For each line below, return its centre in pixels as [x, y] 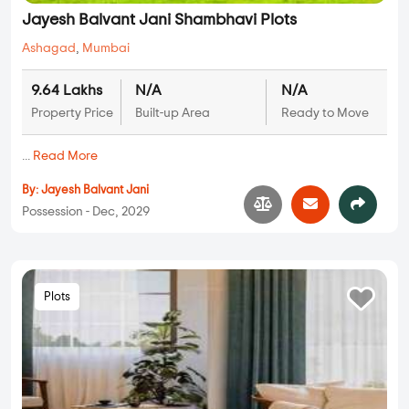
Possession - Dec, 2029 [86, 212]
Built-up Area [172, 114]
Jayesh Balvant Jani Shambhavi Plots [159, 21]
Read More [65, 157]
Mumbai [106, 49]
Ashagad [49, 49]
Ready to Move [325, 114]
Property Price [72, 114]
